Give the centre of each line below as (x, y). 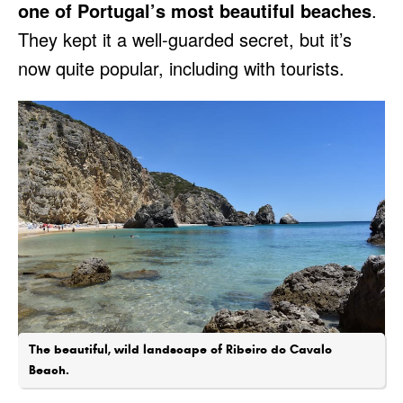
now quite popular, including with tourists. (181, 67)
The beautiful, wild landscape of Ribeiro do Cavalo (180, 349)
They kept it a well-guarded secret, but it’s (185, 39)
